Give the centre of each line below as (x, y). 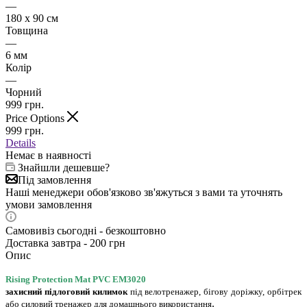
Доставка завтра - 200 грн (65, 243)
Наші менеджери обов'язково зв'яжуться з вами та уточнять (144, 192)
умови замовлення (49, 204)
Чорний (24, 92)
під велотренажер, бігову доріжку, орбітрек (216, 291)
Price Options (36, 118)
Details (21, 143)
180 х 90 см (32, 18)
